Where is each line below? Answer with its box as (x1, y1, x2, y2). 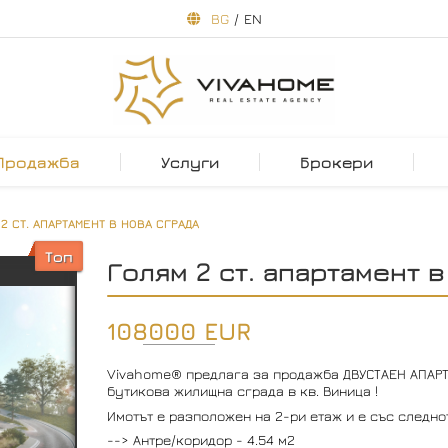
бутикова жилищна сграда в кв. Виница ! (106, 382, 378, 399)
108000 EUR (106, 317, 251, 345)
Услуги (161, 153, 219, 171)
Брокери (300, 153, 373, 171)
